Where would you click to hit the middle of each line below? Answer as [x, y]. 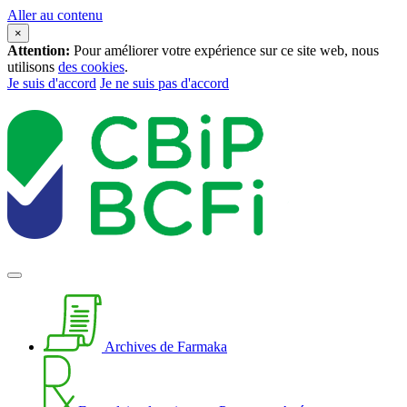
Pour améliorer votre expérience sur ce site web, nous [224, 50]
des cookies [91, 67]
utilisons [33, 67]
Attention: [39, 50]
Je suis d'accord [52, 83]
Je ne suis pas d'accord [164, 83]
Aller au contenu [55, 15]
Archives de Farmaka [164, 346]
